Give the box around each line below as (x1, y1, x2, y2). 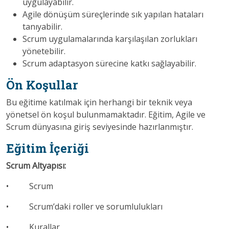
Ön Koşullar (6, 76, 78, 93)
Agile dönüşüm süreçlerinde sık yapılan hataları (22, 8, 203, 20)
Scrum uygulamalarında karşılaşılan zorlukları (22, 33, 197, 44)
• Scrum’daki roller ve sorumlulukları (6, 200, 163, 212)
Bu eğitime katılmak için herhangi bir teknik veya (6, 96, 192, 108)
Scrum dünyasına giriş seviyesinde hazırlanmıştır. (6, 121, 193, 132)
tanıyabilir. (22, 20, 62, 32)
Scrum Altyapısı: (6, 159, 66, 171)
